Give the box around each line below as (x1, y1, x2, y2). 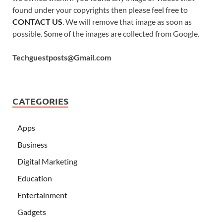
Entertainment (17, 190, 67, 200)
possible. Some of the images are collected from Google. (12, 29, 199, 39)
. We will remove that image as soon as (62, 17, 192, 27)
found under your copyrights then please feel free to (12, 5, 188, 15)
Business (17, 140, 48, 150)
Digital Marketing (17, 157, 77, 166)
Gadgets (17, 207, 46, 217)
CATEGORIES (12, 95, 68, 107)
